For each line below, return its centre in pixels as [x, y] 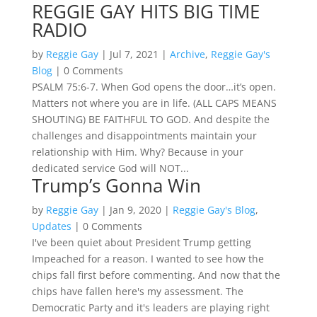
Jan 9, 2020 [135, 210]
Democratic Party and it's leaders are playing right [150, 308]
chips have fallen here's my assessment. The [137, 292]
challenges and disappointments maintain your [144, 136]
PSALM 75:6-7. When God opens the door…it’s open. [154, 87]
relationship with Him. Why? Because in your [137, 152]
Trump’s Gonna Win [116, 186]
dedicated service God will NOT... [110, 168]
